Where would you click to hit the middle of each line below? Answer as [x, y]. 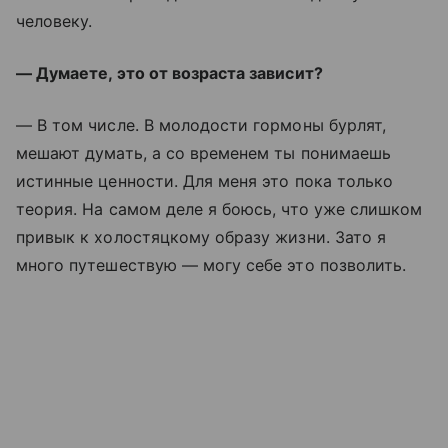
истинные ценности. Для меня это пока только [205, 181]
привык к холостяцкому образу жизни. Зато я [201, 237]
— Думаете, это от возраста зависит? [169, 73]
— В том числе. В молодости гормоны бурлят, [201, 125]
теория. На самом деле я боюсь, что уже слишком [219, 209]
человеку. [54, 21]
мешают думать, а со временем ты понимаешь [203, 153]
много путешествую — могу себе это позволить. [211, 265]
